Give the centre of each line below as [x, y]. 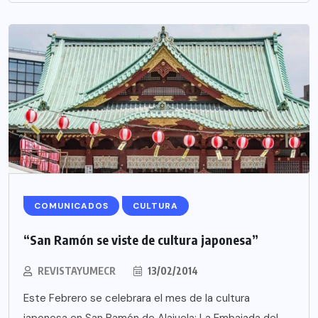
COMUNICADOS [71, 206]
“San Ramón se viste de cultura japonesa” [141, 240]
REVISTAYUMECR [77, 271]
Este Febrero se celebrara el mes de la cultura [137, 298]
